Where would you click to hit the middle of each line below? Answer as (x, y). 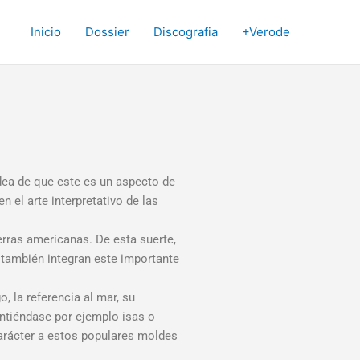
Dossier (107, 32)
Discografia (186, 32)
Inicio (46, 32)
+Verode (266, 32)
